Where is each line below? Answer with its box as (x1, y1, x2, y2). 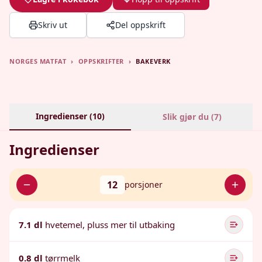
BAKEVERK (136, 57, 171, 65)
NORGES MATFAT (9, 57, 67, 65)
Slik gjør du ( (162, 111, 214, 122)
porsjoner (124, 179, 163, 190)
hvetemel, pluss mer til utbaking (45, 219, 175, 230)
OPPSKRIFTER (78, 57, 124, 65)
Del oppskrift (115, 19, 166, 30)
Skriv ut (38, 19, 67, 30)
